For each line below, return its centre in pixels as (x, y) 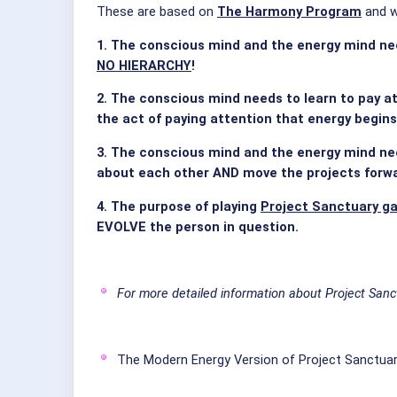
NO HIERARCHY (144, 65)
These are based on (157, 11)
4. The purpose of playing (179, 206)
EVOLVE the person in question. (198, 226)
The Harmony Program (289, 11)
